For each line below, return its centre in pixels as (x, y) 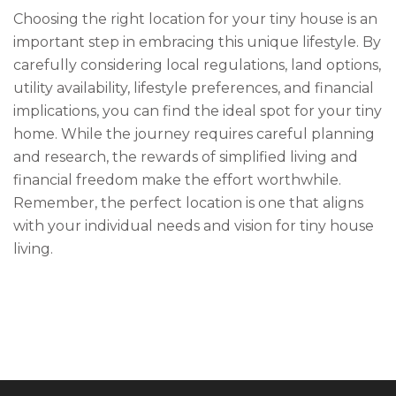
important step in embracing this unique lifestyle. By (197, 42)
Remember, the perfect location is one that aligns (188, 203)
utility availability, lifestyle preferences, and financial (194, 88)
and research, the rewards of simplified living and (186, 157)
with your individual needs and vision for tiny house (194, 226)
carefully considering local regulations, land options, (197, 65)
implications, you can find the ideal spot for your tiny (198, 111)
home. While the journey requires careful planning (194, 134)
